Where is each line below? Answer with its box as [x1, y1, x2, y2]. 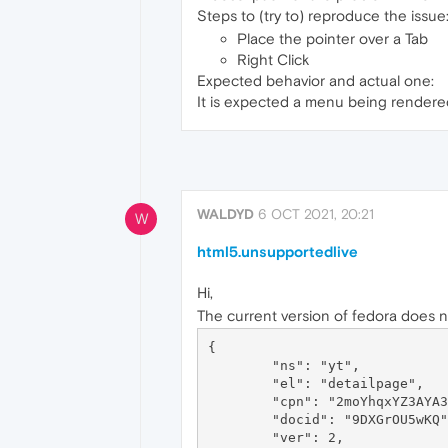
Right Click [237, 51, 309, 68]
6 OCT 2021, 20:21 [258, 206, 374, 223]
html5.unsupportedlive [197, 243, 358, 261]
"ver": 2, [207, 429, 272, 445]
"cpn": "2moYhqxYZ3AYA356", [207, 393, 272, 409]
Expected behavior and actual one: [197, 72, 434, 89]
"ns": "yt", [207, 357, 272, 373]
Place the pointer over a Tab [237, 30, 428, 47]
